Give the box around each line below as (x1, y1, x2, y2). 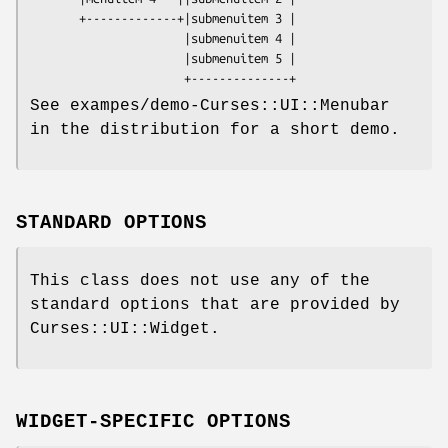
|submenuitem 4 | (30, 31, 184, 46)
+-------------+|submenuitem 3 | (30, 11, 79, 26)
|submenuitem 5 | (30, 51, 184, 66)
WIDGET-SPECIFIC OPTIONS (16, 410, 292, 433)
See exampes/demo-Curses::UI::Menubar (30, 97, 390, 116)
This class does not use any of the (30, 272, 370, 291)
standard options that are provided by (30, 296, 400, 315)
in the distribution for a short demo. (30, 121, 400, 140)
